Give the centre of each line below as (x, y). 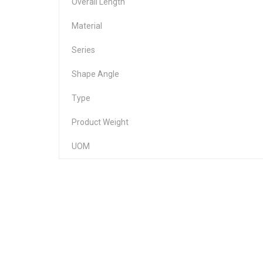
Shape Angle (95, 74)
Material (87, 26)
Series (83, 50)
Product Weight (100, 122)
